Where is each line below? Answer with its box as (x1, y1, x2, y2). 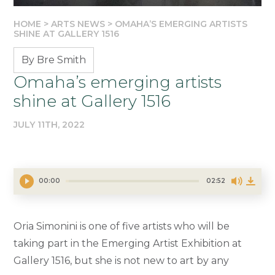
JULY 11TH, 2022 (14, 118, 85, 130)
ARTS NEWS (51, 18, 106, 29)
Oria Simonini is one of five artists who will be (14, 220, 230, 233)
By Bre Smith (21, 53, 87, 66)
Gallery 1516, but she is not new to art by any (14, 255, 230, 267)
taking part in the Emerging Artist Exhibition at (14, 238, 242, 250)
